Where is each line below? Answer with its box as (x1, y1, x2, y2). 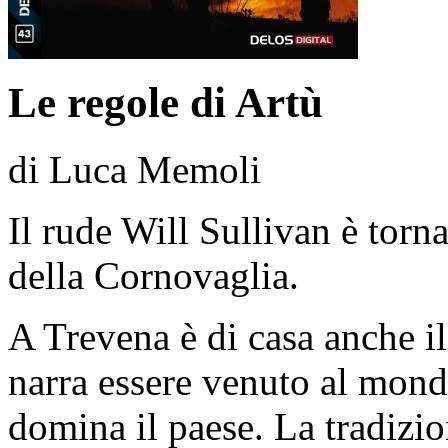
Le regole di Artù (8, 79, 323, 127)
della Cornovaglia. (8, 254, 299, 298)
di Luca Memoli (8, 148, 261, 192)
